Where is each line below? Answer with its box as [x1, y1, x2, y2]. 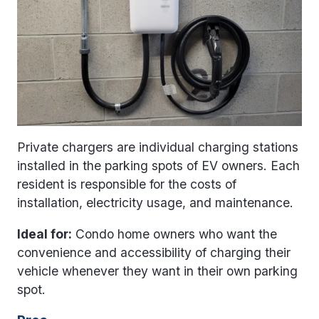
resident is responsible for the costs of [17, 177, 236, 192]
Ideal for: [17, 226, 72, 241]
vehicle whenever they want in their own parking [17, 263, 298, 278]
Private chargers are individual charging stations [17, 140, 298, 155]
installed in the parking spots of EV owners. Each [17, 158, 300, 174]
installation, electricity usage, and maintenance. [17, 195, 293, 211]
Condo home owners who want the [72, 226, 277, 241]
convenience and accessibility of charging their [17, 244, 291, 260]
